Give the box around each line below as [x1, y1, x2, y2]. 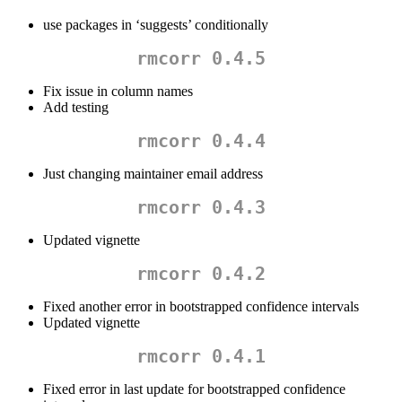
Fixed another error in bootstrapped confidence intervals [43, 299, 359, 315]
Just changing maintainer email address [43, 166, 263, 182]
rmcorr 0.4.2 [136, 263, 266, 285]
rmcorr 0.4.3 [136, 197, 266, 219]
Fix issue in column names [43, 83, 193, 100]
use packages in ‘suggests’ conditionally [43, 17, 268, 33]
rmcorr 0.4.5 [136, 48, 266, 70]
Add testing [43, 100, 109, 116]
